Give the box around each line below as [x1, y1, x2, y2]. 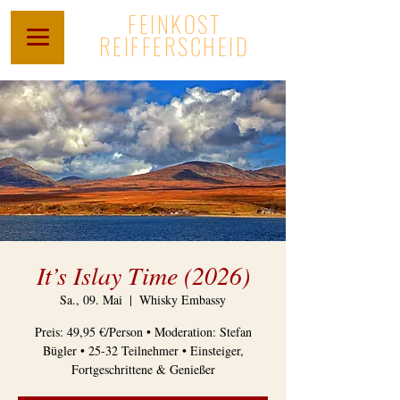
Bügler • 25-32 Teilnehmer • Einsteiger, [42, 342, 244, 359]
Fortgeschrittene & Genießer [71, 361, 215, 378]
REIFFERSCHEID [98, 29, 250, 62]
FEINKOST [128, 7, 221, 40]
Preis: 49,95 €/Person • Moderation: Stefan [34, 323, 252, 340]
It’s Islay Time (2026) [36, 258, 250, 292]
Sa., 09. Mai [60, 291, 122, 308]
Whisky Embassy [139, 291, 226, 308]
